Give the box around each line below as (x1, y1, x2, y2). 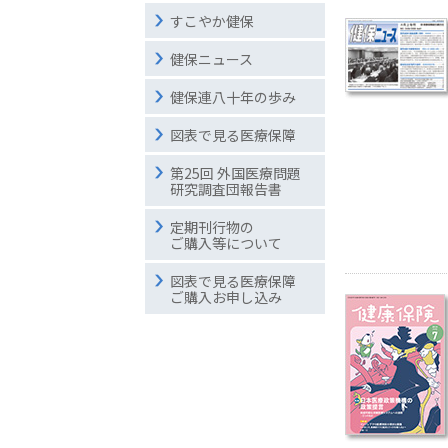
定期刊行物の (170, 217, 254, 237)
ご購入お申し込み (170, 287, 282, 307)
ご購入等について (170, 233, 282, 253)
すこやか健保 (170, 11, 254, 31)
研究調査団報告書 (170, 179, 282, 199)
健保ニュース (170, 49, 253, 69)
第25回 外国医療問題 (170, 163, 301, 183)
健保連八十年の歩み (170, 87, 296, 107)
